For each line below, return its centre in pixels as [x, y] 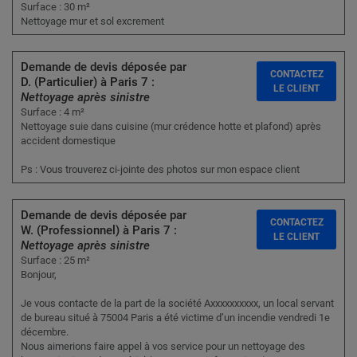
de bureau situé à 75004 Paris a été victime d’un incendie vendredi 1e [175, 318]
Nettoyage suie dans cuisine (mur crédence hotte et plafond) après [171, 127]
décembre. [45, 332]
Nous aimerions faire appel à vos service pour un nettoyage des [163, 347]
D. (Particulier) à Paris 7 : [88, 82]
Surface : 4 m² [53, 112]
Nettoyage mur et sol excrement [92, 22]
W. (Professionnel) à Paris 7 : [99, 231]
